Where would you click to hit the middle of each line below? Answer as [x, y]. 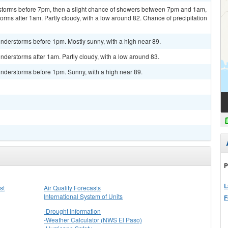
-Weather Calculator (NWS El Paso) [93, 220]
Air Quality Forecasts [72, 188]
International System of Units [83, 196]
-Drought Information [72, 211]
